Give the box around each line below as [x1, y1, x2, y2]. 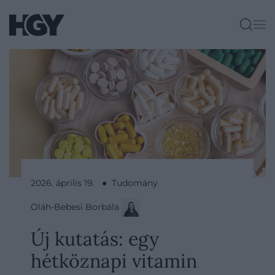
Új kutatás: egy [31, 227, 159, 250]
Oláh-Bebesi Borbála [31, 201, 122, 212]
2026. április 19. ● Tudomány [31, 177, 158, 188]
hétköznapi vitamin [31, 249, 197, 273]
